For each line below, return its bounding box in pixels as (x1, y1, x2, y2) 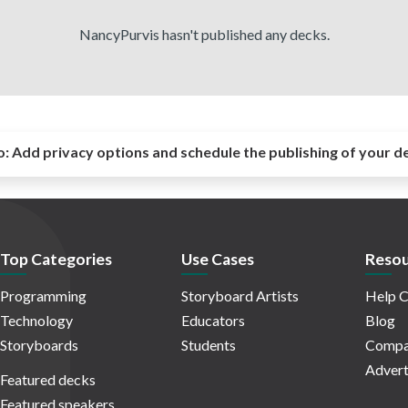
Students (181, 336, 236, 354)
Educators (181, 311, 245, 330)
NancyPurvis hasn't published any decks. (78, 25, 330, 43)
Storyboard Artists (181, 287, 299, 305)
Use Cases (181, 250, 254, 270)
